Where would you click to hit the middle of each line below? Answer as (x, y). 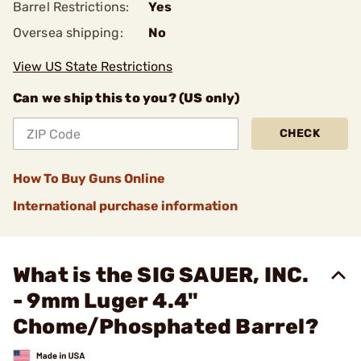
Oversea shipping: (68, 33)
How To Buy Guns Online (89, 178)
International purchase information (125, 206)
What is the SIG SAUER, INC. (161, 275)
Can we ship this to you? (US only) (126, 98)
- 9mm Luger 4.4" (106, 301)
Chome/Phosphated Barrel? (166, 327)
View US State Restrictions (93, 66)
